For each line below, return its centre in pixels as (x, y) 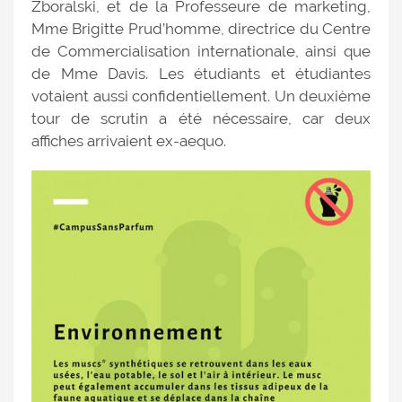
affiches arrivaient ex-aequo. (129, 140)
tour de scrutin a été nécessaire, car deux (201, 118)
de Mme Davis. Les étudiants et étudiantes (201, 73)
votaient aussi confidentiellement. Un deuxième (201, 96)
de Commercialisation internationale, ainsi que (201, 51)
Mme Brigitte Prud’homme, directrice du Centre (201, 28)
